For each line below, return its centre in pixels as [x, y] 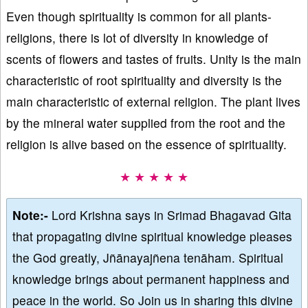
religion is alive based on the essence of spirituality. [146, 144]
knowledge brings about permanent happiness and [151, 278]
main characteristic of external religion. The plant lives [153, 101]
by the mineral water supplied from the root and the [146, 122]
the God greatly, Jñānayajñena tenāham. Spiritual [148, 257]
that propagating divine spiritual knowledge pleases [152, 236]
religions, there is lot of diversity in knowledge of [137, 37]
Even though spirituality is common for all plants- [139, 16]
